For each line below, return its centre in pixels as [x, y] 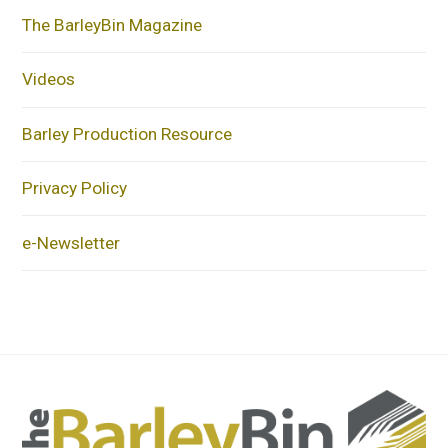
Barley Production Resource [127, 133]
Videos [49, 79]
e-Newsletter [71, 242]
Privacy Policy [75, 188]
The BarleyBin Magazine [112, 24]
